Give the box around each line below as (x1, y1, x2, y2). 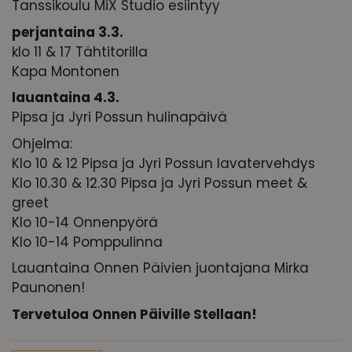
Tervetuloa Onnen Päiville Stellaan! (12, 304, 257, 324)
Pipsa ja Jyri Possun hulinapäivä (12, 108, 227, 127)
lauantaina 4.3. (12, 88, 119, 108)
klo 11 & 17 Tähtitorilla (12, 42, 148, 61)
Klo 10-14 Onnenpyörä (12, 212, 158, 232)
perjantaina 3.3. (12, 22, 123, 42)
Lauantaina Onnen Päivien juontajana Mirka (12, 258, 309, 278)
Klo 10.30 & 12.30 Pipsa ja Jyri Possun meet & (12, 173, 307, 192)
